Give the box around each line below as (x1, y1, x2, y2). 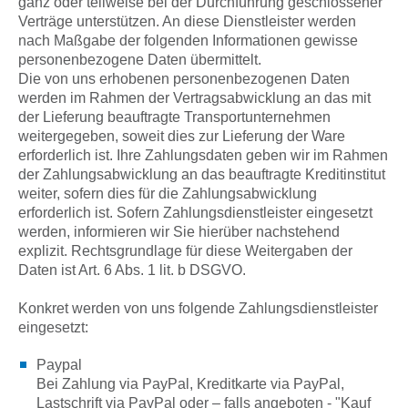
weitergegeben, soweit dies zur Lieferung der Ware (18, 128, 345, 144)
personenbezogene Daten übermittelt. (18, 52, 261, 67)
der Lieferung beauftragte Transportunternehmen (18, 109, 331, 125)
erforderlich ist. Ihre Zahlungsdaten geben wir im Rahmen (18, 148, 388, 163)
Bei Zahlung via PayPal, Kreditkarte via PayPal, (36, 376, 344, 392)
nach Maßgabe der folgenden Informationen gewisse (18, 33, 358, 48)
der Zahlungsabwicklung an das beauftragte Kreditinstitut (18, 167, 385, 182)
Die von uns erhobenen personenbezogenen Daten (18, 71, 350, 87)
